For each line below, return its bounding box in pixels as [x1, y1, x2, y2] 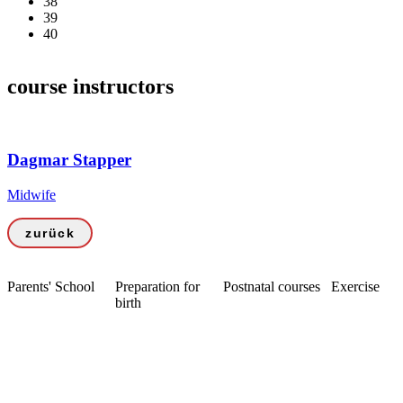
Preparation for [115, 278, 200, 294]
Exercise [331, 278, 380, 294]
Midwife [7, 186, 56, 202]
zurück [25, 225, 75, 240]
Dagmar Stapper [7, 149, 131, 169]
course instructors [7, 75, 174, 99]
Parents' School [7, 278, 94, 294]
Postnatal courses [223, 278, 320, 294]
